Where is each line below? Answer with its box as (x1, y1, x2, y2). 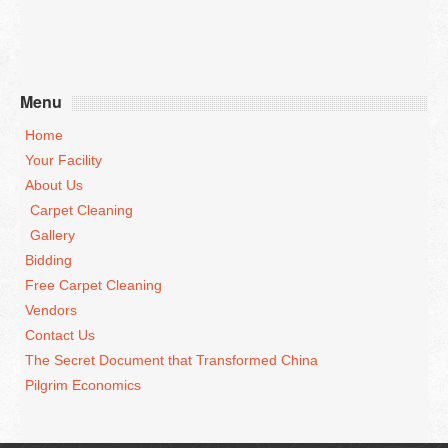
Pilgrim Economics (25, 376, 141, 393)
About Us (25, 176, 83, 193)
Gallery (30, 226, 75, 243)
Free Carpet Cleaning (25, 276, 162, 293)
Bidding (25, 251, 72, 268)
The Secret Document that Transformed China (25, 351, 318, 368)
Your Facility (25, 151, 102, 168)
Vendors (25, 301, 77, 318)
